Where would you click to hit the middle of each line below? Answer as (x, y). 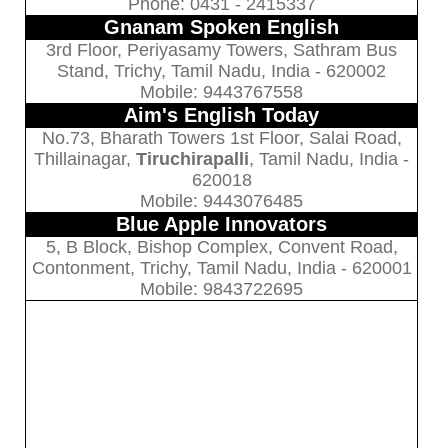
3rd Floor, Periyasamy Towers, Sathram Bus (222, 49)
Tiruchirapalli (193, 158)
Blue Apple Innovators (222, 223)
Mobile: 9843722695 (222, 288)
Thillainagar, (85, 158)
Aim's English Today (222, 114)
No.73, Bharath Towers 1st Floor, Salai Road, (221, 137)
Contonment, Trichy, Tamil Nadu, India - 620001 (221, 267)
